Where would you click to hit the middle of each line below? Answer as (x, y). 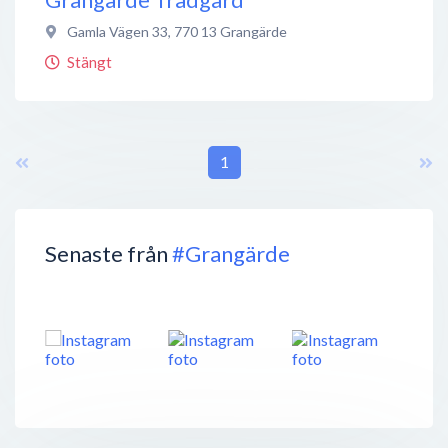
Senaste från (108, 253)
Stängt (89, 61)
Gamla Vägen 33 (117, 31)
